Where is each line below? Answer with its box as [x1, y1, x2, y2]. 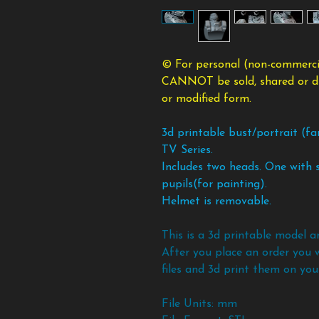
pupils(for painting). [162, 179, 267, 191]
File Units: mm [162, 298, 237, 310]
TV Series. [162, 145, 213, 157]
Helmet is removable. [162, 196, 271, 208]
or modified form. [162, 93, 251, 105]
